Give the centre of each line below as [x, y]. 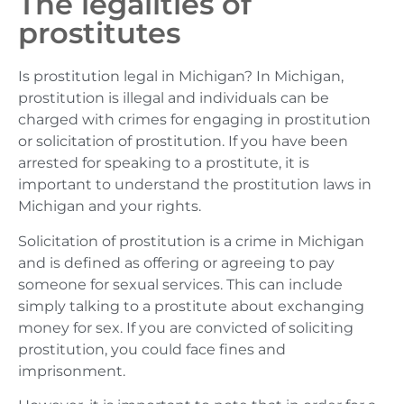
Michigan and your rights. [110, 207]
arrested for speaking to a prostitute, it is [164, 163]
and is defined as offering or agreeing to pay [176, 262]
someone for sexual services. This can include [180, 284]
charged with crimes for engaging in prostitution [194, 120]
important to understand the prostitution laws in [195, 185]
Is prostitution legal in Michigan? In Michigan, [181, 77]
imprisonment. [72, 371]
